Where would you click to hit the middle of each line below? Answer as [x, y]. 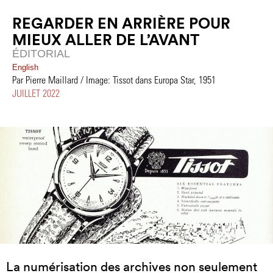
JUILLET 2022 [36, 93]
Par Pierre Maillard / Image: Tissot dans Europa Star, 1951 [114, 80]
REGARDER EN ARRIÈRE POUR [121, 23]
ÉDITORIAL [41, 54]
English [25, 67]
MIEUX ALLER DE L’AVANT [106, 40]
